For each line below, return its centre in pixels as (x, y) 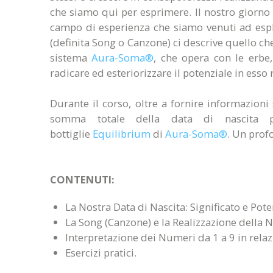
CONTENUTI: (82, 179)
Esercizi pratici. (101, 253)
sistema (71, 58)
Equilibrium (122, 134)
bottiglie (71, 134)
